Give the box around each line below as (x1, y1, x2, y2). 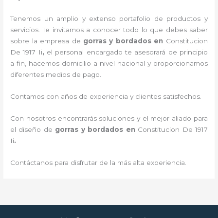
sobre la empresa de (10, 37, 83, 45)
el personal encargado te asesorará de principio (47, 48, 208, 56)
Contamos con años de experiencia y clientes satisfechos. (10, 92, 202, 101)
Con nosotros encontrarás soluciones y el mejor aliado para (10, 114, 208, 123)
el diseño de (10, 126, 55, 134)
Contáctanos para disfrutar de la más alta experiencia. (10, 159, 187, 167)
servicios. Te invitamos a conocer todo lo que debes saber (10, 26, 208, 34)
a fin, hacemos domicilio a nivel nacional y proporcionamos (10, 59, 208, 68)
